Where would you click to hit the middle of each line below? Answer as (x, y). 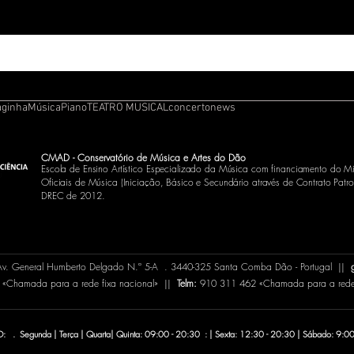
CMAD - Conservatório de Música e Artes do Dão (145, 158)
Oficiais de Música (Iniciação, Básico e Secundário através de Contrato (188, 182)
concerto (189, 108)
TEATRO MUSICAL (128, 108)
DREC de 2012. (73, 196)
